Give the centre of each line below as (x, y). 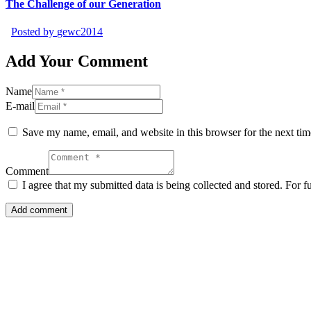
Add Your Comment (77, 61)
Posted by (34, 31)
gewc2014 (80, 31)
